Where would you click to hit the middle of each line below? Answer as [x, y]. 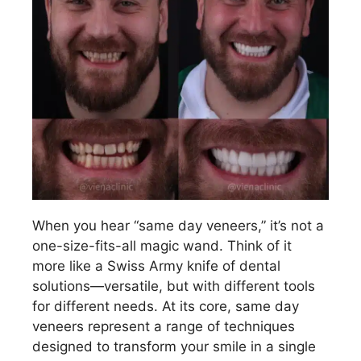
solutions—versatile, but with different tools [174, 286]
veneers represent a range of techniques [164, 327]
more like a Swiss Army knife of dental [156, 266]
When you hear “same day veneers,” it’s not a [178, 226]
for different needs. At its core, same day [166, 307]
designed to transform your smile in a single [174, 347]
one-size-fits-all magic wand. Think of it [162, 246]
